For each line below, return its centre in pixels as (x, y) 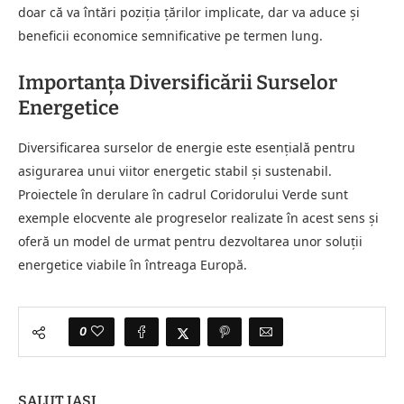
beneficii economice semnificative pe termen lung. (170, 35)
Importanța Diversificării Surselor (178, 82)
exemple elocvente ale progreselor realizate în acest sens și (198, 217)
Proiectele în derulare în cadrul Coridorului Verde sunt (183, 194)
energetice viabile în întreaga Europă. (133, 264)
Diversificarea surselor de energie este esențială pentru (187, 147)
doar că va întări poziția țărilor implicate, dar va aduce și (189, 12)
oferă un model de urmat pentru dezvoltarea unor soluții (190, 241)
